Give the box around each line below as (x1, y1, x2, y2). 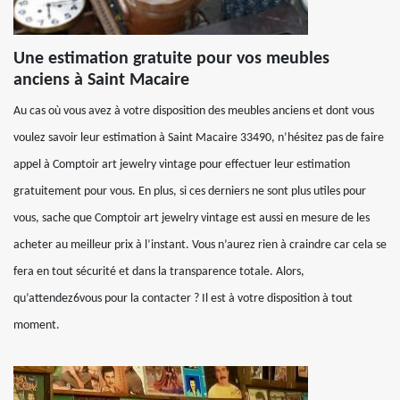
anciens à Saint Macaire (13, 71, 189, 89)
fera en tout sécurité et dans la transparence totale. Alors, (13, 265, 304, 279)
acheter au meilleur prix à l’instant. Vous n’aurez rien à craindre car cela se (13, 238, 387, 252)
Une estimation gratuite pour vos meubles (13, 50, 329, 68)
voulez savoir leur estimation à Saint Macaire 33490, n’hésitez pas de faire (13, 131, 384, 145)
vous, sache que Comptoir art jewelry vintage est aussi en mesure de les (13, 212, 370, 225)
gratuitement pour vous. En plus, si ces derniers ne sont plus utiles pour (13, 185, 366, 198)
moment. (13, 319, 60, 332)
